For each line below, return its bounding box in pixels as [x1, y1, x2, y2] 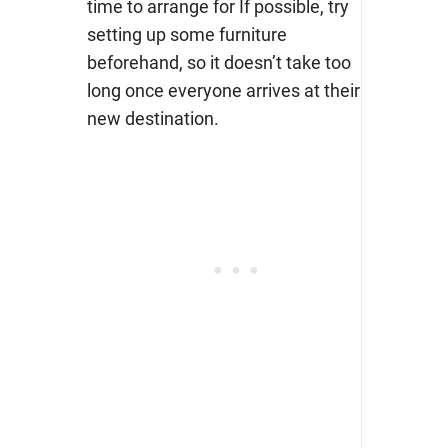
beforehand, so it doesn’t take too [86, 52, 351, 74]
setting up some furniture [86, 24, 287, 46]
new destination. [86, 108, 219, 130]
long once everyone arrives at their [86, 80, 360, 102]
